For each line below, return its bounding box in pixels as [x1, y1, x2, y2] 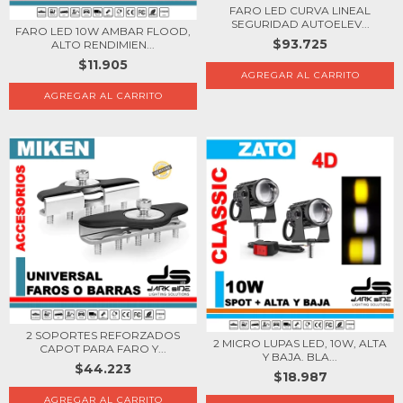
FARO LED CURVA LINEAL [229, 4, 371, 18]
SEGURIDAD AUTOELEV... [230, 17, 370, 31]
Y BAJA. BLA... [263, 350, 337, 364]
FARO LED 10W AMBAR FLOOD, [15, 24, 191, 39]
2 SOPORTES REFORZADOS [26, 328, 180, 343]
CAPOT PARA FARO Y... [40, 342, 166, 356]
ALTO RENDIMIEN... [51, 38, 155, 52]
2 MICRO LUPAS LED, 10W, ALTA [213, 336, 387, 351]
